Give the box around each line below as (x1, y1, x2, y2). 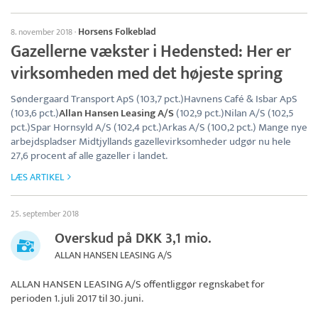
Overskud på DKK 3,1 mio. (55, 226, 212, 251)
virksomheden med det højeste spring (11, 60, 283, 89)
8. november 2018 (11, 25, 72, 40)
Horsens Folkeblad (78, 23, 156, 40)
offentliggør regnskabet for (141, 275, 265, 294)
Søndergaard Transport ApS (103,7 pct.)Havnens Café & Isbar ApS (11, 90, 297, 109)
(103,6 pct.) (11, 104, 59, 123)
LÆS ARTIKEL (11, 169, 64, 186)
